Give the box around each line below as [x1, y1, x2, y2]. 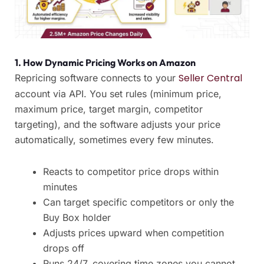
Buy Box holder [43, 211, 111, 223]
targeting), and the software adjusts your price [15, 118, 220, 130]
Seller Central [179, 71, 242, 85]
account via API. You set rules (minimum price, [15, 87, 222, 100]
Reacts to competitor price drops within [43, 165, 219, 177]
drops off [43, 242, 84, 254]
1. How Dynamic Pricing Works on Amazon [15, 56, 196, 68]
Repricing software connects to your [15, 71, 179, 84]
